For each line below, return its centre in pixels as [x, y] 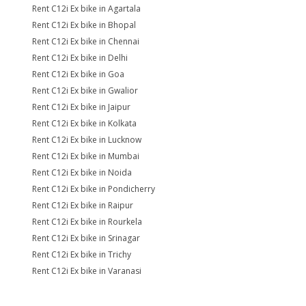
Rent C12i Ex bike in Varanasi [87, 271]
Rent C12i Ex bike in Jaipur [81, 107]
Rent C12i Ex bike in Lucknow [87, 140]
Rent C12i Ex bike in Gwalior [85, 91]
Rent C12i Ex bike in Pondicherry [94, 189]
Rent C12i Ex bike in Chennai [86, 41]
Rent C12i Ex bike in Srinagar [86, 238]
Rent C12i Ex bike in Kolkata [84, 123]
